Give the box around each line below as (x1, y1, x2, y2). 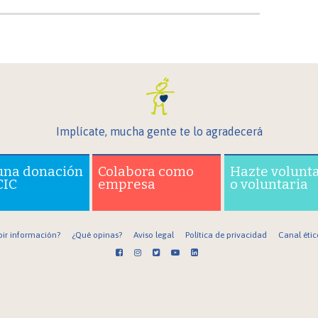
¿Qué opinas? (71, 229, 122, 240)
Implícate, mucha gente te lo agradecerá (55, 124, 263, 138)
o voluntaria (230, 175, 309, 192)
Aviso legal (133, 229, 174, 240)
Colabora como (98, 163, 194, 180)
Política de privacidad (185, 229, 267, 240)
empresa (98, 175, 156, 192)
